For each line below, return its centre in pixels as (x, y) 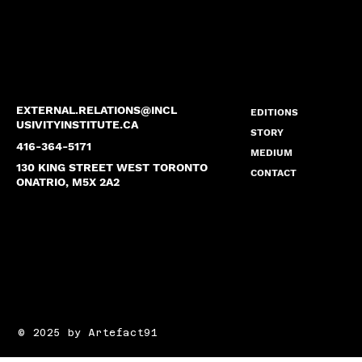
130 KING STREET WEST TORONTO (112, 168)
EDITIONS (275, 112)
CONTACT (274, 173)
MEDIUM (272, 152)
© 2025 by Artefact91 (88, 333)
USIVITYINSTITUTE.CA (77, 124)
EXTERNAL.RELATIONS (78, 109)
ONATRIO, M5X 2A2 (67, 182)
